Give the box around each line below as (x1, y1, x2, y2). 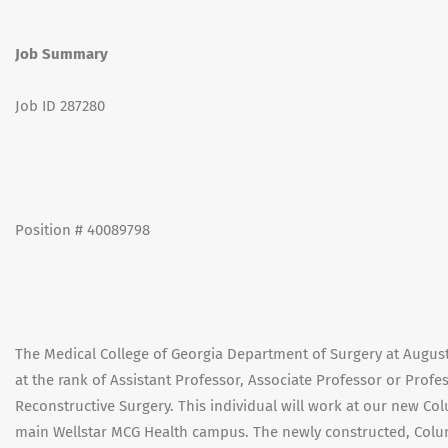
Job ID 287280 (15, 97, 105, 115)
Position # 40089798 (15, 221, 150, 239)
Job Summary (15, 45, 108, 63)
